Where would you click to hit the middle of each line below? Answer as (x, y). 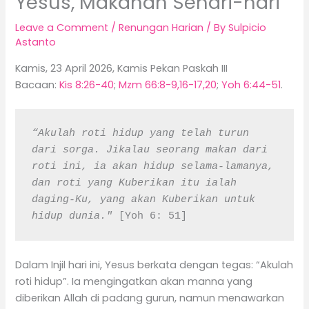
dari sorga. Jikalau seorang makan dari (149, 150)
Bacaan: (38, 84)
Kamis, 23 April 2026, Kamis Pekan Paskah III (122, 68)
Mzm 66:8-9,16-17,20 (168, 84)
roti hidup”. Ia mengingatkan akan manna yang (134, 282)
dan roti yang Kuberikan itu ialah (134, 183)
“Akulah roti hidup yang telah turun (140, 133)
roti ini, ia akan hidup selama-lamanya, (152, 167)
